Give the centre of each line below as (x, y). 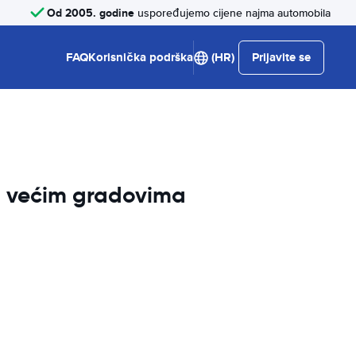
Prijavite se (281, 57)
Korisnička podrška (141, 57)
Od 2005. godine (91, 12)
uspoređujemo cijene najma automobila (232, 13)
